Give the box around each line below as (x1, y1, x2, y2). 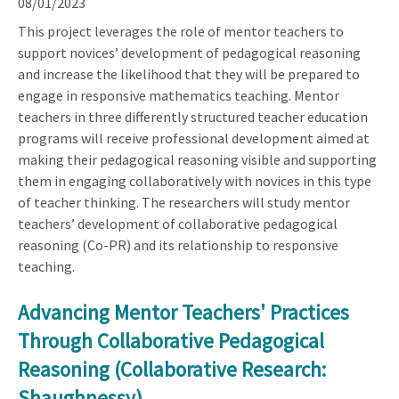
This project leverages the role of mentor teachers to (18, 21, 344, 40)
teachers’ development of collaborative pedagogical (18, 214, 338, 232)
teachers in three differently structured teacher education (18, 107, 368, 126)
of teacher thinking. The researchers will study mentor (18, 192, 350, 211)
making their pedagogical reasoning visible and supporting (18, 150, 377, 168)
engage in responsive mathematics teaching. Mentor (18, 85, 339, 104)
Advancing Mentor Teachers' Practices (18, 298, 349, 325)
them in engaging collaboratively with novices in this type (18, 171, 371, 190)
